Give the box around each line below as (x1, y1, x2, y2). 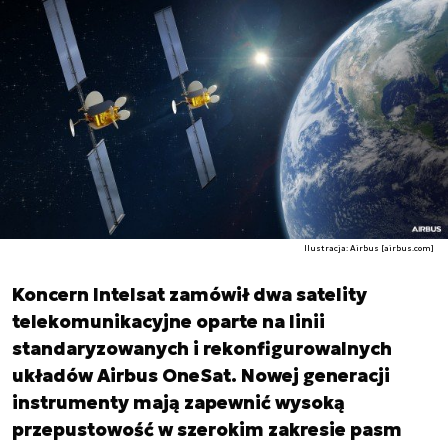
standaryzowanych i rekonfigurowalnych (12, 336, 392, 360)
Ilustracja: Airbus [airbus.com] (304, 242, 435, 253)
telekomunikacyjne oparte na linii (12, 309, 325, 333)
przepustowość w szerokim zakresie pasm (12, 417, 402, 441)
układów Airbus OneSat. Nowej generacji (12, 363, 390, 387)
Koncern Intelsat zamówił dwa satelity (12, 282, 367, 306)
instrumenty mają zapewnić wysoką (12, 390, 345, 414)
